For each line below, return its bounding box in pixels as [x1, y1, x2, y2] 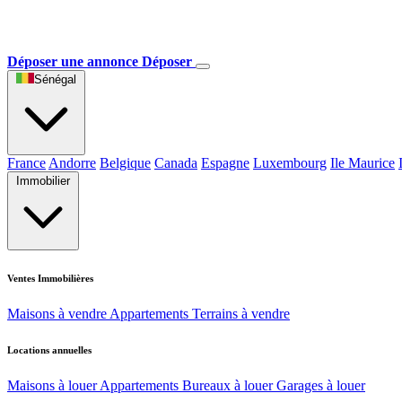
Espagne [201, 155, 249, 170]
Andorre [48, 155, 96, 170]
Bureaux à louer [182, 377, 273, 393]
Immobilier [16, 174, 70, 188]
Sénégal [34, 73, 76, 86]
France [7, 155, 46, 170]
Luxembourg [253, 155, 327, 170]
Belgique [100, 155, 151, 170]
